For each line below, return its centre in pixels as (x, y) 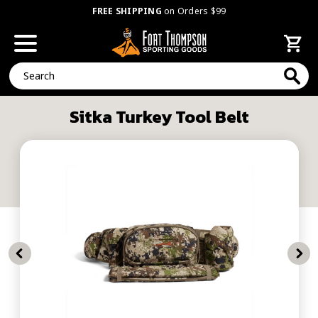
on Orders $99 (194, 11)
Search (25, 70)
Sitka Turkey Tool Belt (159, 117)
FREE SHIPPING (127, 11)
